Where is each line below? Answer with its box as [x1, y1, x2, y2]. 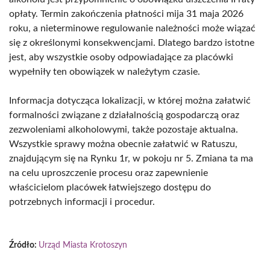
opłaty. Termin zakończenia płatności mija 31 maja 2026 [9, 9, 243, 19]
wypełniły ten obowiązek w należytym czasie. [9, 67, 200, 77]
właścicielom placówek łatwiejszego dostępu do [9, 183, 211, 192]
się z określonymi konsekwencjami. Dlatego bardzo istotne [9, 38, 254, 48]
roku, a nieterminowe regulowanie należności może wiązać [9, 24, 256, 33]
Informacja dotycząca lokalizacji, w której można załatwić [9, 96, 251, 105]
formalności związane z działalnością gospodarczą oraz [9, 110, 239, 120]
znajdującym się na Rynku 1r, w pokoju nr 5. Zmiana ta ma [9, 154, 253, 163]
